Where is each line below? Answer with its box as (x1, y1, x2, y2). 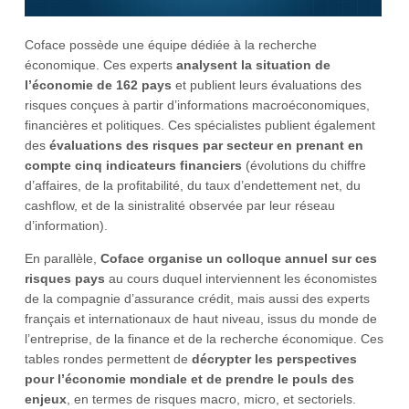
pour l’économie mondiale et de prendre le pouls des (25, 371, 354, 386)
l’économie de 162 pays (25, 77, 172, 92)
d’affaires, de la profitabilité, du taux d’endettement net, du (25, 177, 361, 193)
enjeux (25, 391, 67, 406)
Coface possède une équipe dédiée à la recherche (25, 37, 317, 52)
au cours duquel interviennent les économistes (105, 270, 377, 286)
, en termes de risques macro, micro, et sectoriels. (67, 391, 356, 406)
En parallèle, (25, 250, 100, 266)
